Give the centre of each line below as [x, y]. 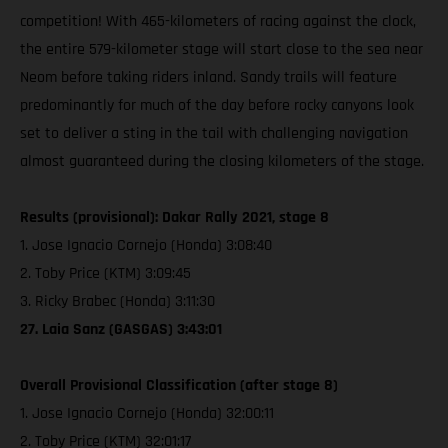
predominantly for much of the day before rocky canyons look [217, 105]
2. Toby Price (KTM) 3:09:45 [105, 273]
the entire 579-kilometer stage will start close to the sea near [221, 49]
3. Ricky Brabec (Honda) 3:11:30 [117, 301]
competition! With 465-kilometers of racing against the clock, [218, 21]
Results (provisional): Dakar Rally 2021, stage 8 [174, 217]
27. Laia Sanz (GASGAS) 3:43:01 [121, 329]
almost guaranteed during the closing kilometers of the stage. [222, 161]
